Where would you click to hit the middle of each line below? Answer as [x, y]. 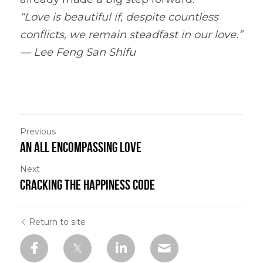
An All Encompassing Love [81, 147]
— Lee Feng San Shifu [78, 52]
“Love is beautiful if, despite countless [119, 17]
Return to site [57, 222]
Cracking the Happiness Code [87, 185]
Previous [38, 131]
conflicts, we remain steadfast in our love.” [131, 35]
